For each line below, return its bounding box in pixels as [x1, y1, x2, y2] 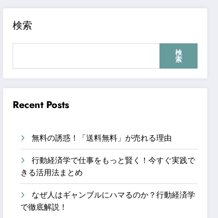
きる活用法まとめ [20, 166, 83, 178]
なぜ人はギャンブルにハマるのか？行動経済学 [32, 189, 196, 200]
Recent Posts [13, 97, 70, 112]
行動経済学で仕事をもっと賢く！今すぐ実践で [32, 154, 196, 166]
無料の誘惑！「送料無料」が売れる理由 [32, 132, 172, 144]
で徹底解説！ [20, 201, 68, 213]
